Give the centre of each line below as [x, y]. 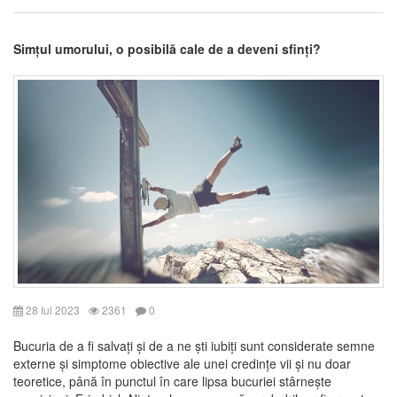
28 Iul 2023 [51, 309]
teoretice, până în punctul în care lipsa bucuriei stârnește [172, 381]
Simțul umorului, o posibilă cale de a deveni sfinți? [167, 49]
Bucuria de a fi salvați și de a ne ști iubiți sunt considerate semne [194, 345]
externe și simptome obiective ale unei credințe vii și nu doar [182, 363]
